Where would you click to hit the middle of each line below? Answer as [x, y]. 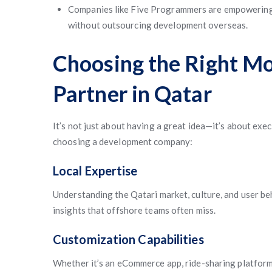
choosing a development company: [123, 141]
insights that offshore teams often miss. [134, 210]
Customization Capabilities [128, 239]
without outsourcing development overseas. [158, 25]
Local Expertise [95, 171]
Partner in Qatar [132, 93]
